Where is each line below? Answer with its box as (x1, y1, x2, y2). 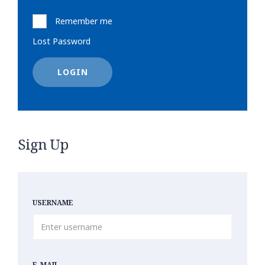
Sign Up (18, 134, 68, 154)
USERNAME (33, 198, 73, 208)
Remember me (55, 15, 112, 27)
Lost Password (33, 35, 91, 47)
